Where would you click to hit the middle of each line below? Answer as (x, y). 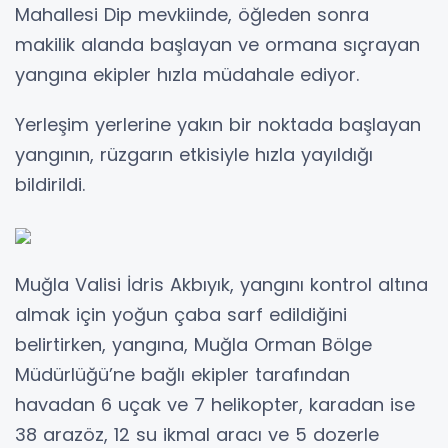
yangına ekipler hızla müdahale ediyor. (187, 74)
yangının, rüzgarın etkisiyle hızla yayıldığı (194, 154)
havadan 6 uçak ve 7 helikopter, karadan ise (215, 404)
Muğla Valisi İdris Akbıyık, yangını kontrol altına (221, 284)
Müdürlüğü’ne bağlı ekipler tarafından (182, 374)
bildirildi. (50, 184)
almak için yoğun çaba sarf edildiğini (181, 314)
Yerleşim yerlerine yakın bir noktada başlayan (218, 124)
